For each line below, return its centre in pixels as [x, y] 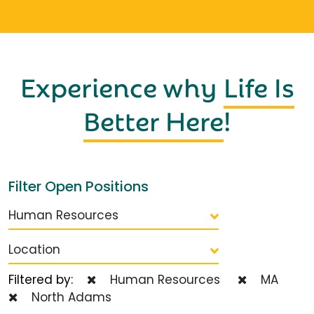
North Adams [68, 297]
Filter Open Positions [78, 186]
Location [34, 249]
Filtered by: [48, 279]
